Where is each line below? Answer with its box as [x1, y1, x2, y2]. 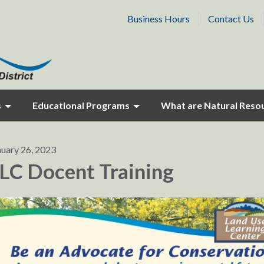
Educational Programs [32, 100, 130, 111]
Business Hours [127, 13, 190, 24]
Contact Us [208, 13, 254, 24]
